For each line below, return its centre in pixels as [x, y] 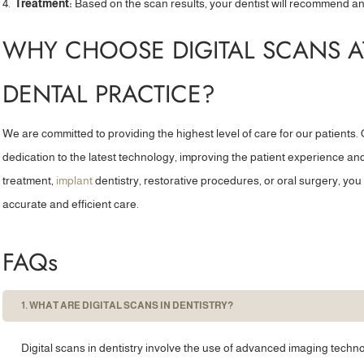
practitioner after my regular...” [136, 21]
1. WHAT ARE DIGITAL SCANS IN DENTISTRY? [128, 305]
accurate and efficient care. [71, 204]
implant [75, 180]
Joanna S [136, 70]
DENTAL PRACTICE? [109, 94]
